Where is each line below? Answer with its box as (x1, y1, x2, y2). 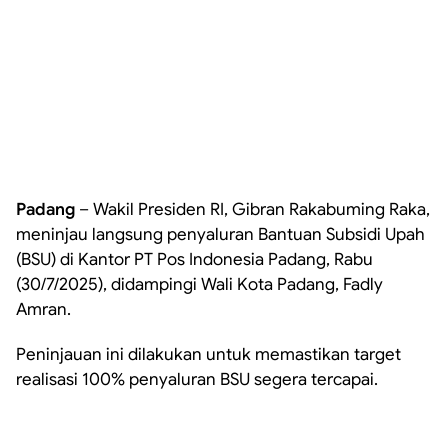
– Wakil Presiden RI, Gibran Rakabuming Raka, (75, 199, 430, 220)
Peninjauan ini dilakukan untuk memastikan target (16, 344, 401, 365)
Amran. (16, 299, 71, 320)
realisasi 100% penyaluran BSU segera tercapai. (16, 369, 378, 390)
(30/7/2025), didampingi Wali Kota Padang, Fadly (16, 274, 383, 295)
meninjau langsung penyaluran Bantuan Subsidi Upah (16, 224, 425, 245)
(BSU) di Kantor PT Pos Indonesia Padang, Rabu (16, 249, 373, 270)
